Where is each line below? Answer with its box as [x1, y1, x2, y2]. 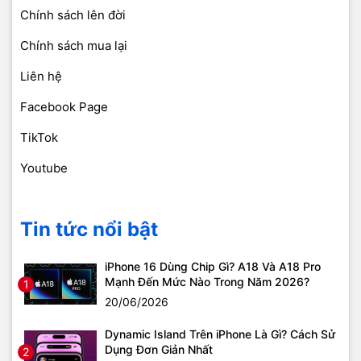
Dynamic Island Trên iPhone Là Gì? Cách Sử [105, 326, 335, 341]
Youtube [20, 160, 68, 176]
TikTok [20, 129, 58, 145]
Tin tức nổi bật [20, 217, 158, 241]
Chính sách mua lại [20, 37, 127, 53]
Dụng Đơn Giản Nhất [105, 342, 213, 356]
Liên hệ [20, 68, 62, 84]
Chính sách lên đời [20, 6, 126, 23]
